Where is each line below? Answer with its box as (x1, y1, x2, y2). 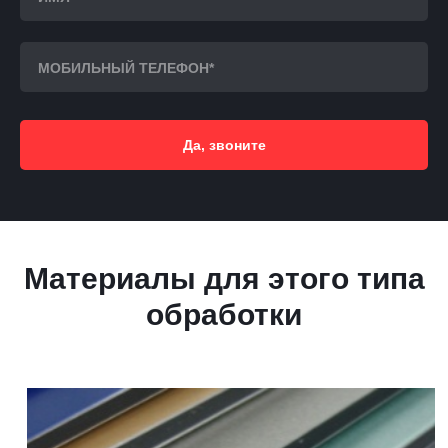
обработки (146, 298, 302, 331)
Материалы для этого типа (23, 262, 425, 295)
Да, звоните (182, 137, 266, 153)
